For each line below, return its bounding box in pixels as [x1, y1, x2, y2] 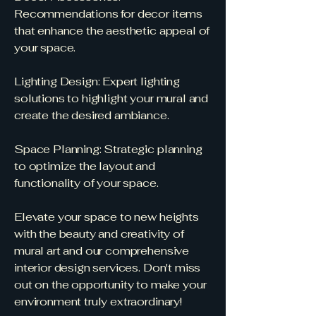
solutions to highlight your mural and [14, 91, 209, 106]
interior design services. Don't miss [14, 260, 201, 275]
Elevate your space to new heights [14, 209, 199, 224]
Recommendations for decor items [14, 6, 203, 21]
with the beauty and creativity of [14, 226, 184, 241]
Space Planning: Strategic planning [14, 142, 202, 157]
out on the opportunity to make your [14, 277, 207, 292]
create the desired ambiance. [14, 108, 169, 123]
